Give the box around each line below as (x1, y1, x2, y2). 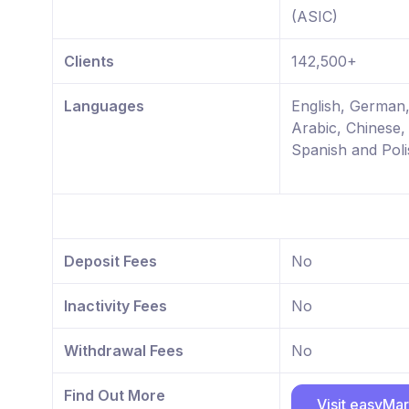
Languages (64, 97, 144, 116)
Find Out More (64, 386, 165, 405)
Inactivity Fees (64, 297, 167, 316)
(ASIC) (291, 7, 338, 26)
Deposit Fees (64, 252, 157, 271)
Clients (64, 52, 114, 71)
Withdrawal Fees (64, 341, 184, 361)
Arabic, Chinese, (291, 119, 405, 138)
